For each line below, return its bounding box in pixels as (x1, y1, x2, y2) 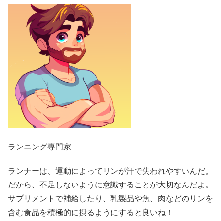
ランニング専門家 (8, 142, 71, 150)
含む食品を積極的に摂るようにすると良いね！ (8, 208, 174, 217)
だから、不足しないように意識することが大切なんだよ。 (8, 181, 213, 189)
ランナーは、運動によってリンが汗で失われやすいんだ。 (8, 167, 213, 176)
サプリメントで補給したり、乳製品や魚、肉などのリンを (8, 194, 213, 203)
